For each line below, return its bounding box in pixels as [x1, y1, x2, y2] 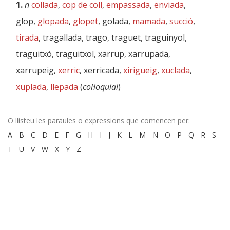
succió [169, 15, 193, 27]
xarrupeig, [16, 65, 58, 76]
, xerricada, [80, 65, 123, 76]
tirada [16, 32, 39, 43]
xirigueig [123, 65, 157, 76]
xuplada [16, 81, 46, 92]
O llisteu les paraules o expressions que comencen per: [8, 116, 190, 125]
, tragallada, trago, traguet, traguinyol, [39, 32, 187, 43]
